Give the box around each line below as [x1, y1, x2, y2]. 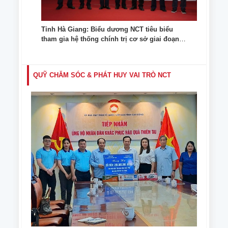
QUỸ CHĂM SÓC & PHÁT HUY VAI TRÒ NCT [33, 71, 171, 79]
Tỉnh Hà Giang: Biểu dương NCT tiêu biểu [41, 25, 173, 34]
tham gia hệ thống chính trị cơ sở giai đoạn [41, 35, 179, 43]
